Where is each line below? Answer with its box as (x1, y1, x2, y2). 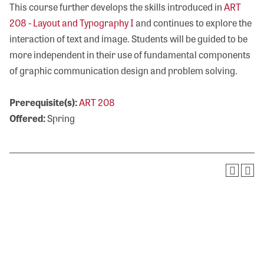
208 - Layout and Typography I (9, 16, 134, 29)
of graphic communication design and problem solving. (9, 64, 237, 77)
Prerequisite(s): (9, 95, 77, 109)
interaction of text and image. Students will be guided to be (9, 32, 247, 45)
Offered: (9, 111, 45, 125)
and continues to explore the (134, 16, 252, 29)
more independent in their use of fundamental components (9, 48, 250, 61)
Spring (45, 111, 75, 125)
